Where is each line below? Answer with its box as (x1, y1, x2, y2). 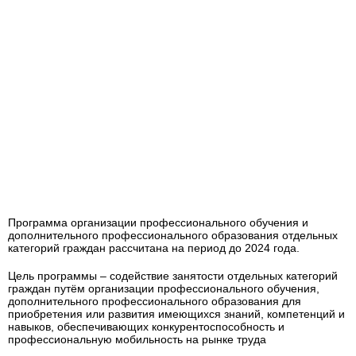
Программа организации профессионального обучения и (8, 216, 308, 230)
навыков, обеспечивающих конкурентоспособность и (8, 319, 284, 333)
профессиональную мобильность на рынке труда (8, 332, 266, 346)
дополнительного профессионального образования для (8, 294, 301, 308)
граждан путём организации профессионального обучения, (8, 281, 319, 295)
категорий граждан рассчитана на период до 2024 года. (8, 242, 300, 255)
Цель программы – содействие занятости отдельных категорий (8, 269, 338, 282)
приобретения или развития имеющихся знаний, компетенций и (8, 307, 345, 320)
